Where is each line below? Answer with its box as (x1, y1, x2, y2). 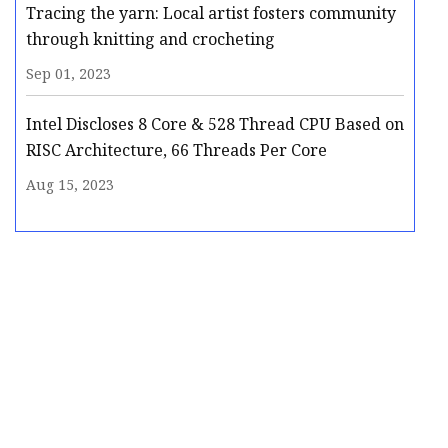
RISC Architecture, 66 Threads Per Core (26, 139, 327, 162)
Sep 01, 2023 (26, 64, 111, 84)
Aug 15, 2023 (26, 175, 114, 195)
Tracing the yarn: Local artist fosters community (26, 2, 396, 25)
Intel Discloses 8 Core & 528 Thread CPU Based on (26, 113, 404, 136)
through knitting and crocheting (26, 28, 275, 51)
